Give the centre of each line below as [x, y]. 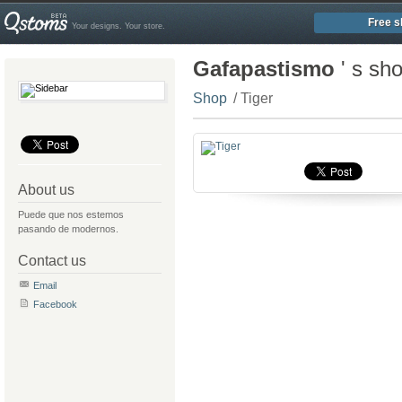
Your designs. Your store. [118, 26]
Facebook [55, 304]
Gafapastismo [264, 69]
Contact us [52, 261]
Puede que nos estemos [71, 214]
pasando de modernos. [68, 229]
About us [46, 190]
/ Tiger [253, 98]
